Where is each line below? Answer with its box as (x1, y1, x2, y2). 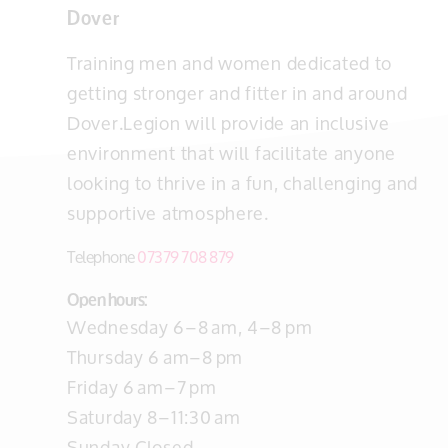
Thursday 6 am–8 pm (67, 338, 243, 376)
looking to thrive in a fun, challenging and (67, 164, 418, 202)
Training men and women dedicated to (67, 44, 393, 82)
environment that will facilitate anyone (67, 134, 397, 172)
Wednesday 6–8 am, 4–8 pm (67, 308, 313, 346)
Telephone (67, 240, 138, 273)
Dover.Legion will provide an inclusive (67, 104, 390, 142)
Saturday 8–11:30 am (67, 398, 241, 436)
